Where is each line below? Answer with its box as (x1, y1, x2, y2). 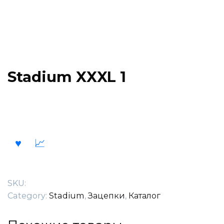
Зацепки (88, 190, 125, 201)
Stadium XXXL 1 (7, 67, 126, 85)
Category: (7, 190, 49, 201)
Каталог (128, 190, 160, 201)
